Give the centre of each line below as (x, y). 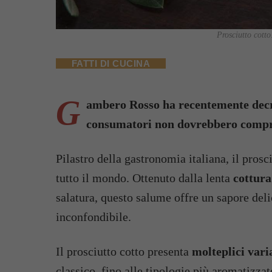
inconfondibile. (93, 217)
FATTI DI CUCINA (111, 63)
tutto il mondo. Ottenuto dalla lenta (144, 178)
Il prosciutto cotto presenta (124, 251)
